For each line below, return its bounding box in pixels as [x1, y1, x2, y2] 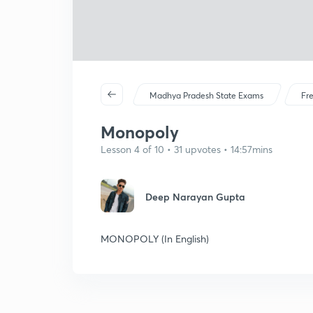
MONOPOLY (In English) [101, 232, 209, 245]
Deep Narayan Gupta [145, 190, 245, 203]
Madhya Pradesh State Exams [150, 90, 264, 101]
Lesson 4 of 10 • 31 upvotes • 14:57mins [101, 143, 272, 156]
